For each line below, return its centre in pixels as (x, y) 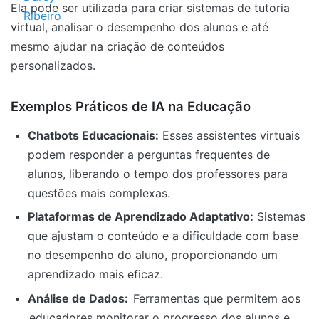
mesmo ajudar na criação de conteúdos (117, 46)
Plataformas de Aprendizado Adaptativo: (141, 217)
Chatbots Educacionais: (93, 135)
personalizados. (53, 65)
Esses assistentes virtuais (229, 135)
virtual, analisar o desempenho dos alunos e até (140, 27)
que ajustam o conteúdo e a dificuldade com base (163, 236)
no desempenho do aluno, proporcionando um (153, 255)
